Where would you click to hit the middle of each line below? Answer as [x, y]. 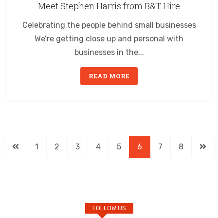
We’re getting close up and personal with [109, 39]
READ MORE [109, 76]
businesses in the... [109, 53]
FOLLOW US [109, 208]
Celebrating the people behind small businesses [109, 25]
